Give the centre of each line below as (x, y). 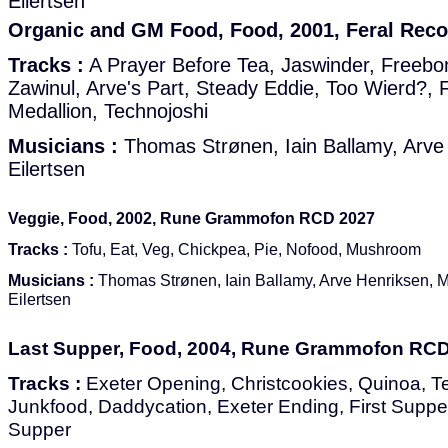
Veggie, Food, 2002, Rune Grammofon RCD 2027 (191, 218)
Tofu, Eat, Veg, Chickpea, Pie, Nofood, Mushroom (244, 249)
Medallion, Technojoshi (108, 111)
